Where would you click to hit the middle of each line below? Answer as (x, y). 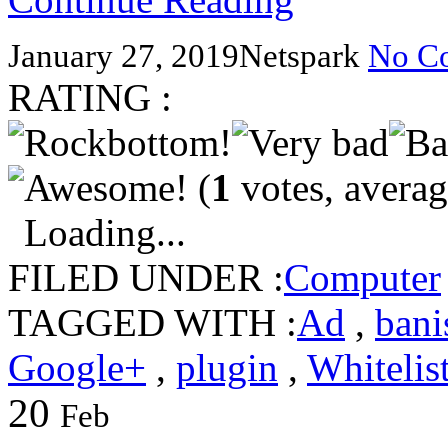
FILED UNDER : (146, 278)
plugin (227, 368)
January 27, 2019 (123, 56)
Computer (362, 278)
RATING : (90, 98)
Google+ (77, 368)
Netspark (303, 56)
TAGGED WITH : (152, 323)
